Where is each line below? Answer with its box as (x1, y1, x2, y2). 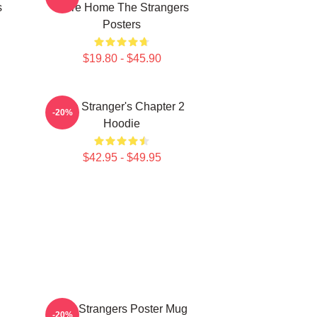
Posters (103, 18, 141, 30)
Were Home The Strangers (54, 1, 189, 13)
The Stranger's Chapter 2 (59, 100, 185, 113)
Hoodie (103, 117, 140, 129)
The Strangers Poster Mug (56, 303, 188, 315)
